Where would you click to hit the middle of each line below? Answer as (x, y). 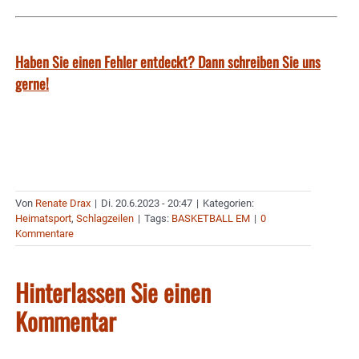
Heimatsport (43, 218)
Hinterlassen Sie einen (113, 292)
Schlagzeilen (105, 218)
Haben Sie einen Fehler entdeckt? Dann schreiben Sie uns (168, 61)
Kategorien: (228, 203)
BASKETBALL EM (211, 218)
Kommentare (44, 233)
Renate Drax (63, 203)
